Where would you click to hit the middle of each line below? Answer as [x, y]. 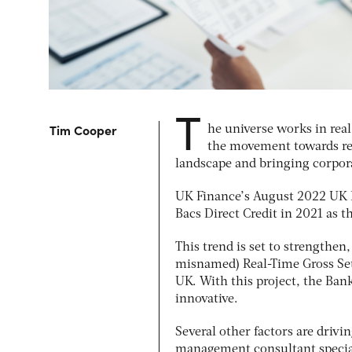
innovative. [207, 299]
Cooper [95, 129]
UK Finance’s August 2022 [252, 197]
